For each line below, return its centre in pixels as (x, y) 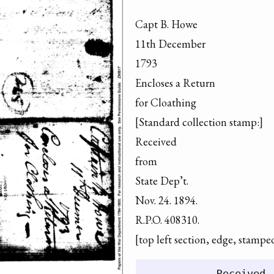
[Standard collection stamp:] (199, 122)
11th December (170, 44)
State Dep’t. (162, 181)
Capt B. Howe (166, 24)
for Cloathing (166, 102)
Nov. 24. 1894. (166, 200)
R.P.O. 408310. (167, 220)
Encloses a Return (175, 83)
